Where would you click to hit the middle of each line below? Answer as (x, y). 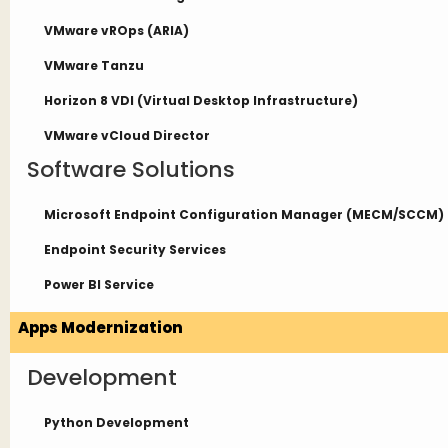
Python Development (116, 422)
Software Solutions (131, 169)
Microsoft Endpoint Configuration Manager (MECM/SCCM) (244, 214)
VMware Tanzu (94, 65)
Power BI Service (99, 284)
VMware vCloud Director (127, 135)
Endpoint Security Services (135, 249)
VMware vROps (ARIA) (116, 30)
